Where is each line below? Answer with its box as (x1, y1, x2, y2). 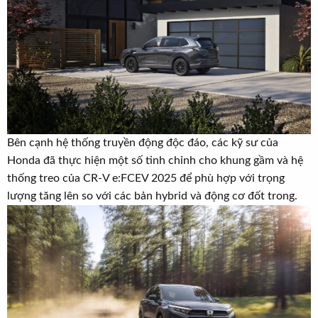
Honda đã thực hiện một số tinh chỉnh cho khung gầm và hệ (7, 155, 303, 167)
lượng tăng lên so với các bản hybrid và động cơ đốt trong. (7, 190, 297, 202)
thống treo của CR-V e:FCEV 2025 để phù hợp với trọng (7, 172, 285, 185)
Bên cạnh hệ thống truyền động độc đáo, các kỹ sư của (7, 137, 278, 149)
